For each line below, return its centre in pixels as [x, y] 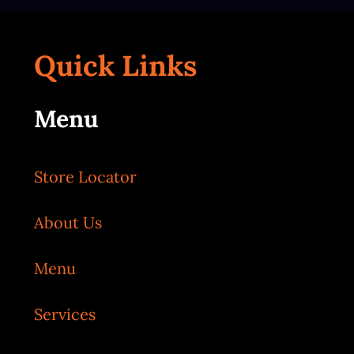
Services [65, 314]
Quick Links [116, 65]
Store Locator [86, 176]
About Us [68, 222]
